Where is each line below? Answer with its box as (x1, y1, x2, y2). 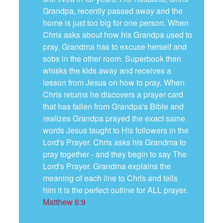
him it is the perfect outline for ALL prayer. (42, 184, 188, 196)
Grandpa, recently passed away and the (42, 5, 183, 17)
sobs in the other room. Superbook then (42, 53, 181, 65)
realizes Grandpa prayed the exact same (42, 112, 185, 124)
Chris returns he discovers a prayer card (42, 89, 183, 101)
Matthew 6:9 (42, 196, 86, 208)
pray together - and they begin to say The (42, 148, 187, 160)
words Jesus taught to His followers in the (42, 124, 189, 136)
